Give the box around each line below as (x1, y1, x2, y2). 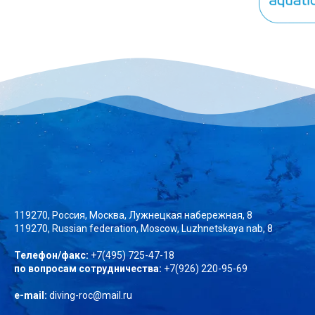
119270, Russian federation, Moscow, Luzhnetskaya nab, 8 (14, 222, 273, 234)
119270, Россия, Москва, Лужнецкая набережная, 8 (14, 209, 252, 221)
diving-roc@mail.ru (47, 289, 132, 301)
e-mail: (14, 289, 47, 301)
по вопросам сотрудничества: (14, 262, 162, 274)
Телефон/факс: (14, 249, 89, 261)
